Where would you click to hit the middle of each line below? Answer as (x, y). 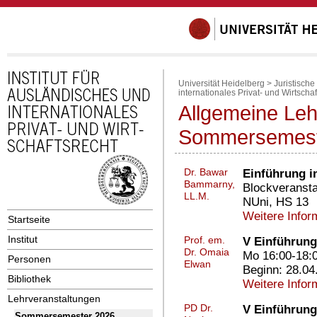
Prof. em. (204, 240)
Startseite (29, 219)
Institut (23, 239)
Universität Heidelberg (221, 83)
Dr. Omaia (207, 252)
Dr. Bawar (206, 172)
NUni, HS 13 (276, 202)
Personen (29, 259)
